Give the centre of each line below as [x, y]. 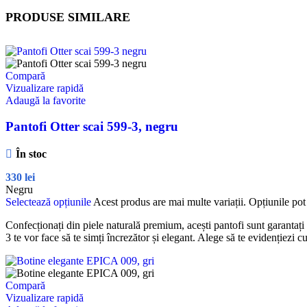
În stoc [31, 154]
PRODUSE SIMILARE [68, 17]
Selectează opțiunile [48, 202]
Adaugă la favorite [46, 100]
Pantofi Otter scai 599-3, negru [92, 127]
